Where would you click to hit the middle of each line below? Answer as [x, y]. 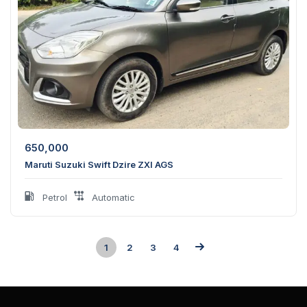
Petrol [53, 198]
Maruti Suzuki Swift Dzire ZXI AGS [100, 165]
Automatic [112, 198]
